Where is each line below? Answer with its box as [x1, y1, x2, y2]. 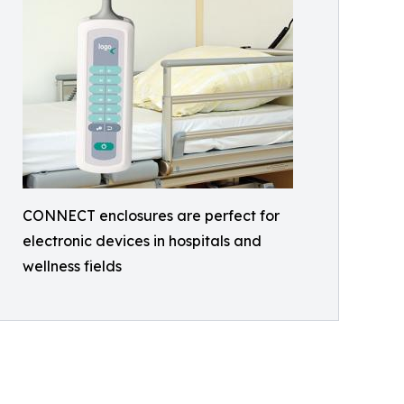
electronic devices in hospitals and [23, 232, 262, 250]
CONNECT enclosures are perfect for [23, 207, 280, 225]
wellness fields [23, 257, 122, 275]
